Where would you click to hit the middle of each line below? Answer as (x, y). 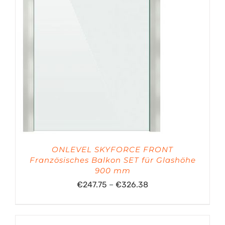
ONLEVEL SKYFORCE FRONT (113, 149)
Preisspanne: (172, 184)
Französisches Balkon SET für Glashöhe (113, 160)
